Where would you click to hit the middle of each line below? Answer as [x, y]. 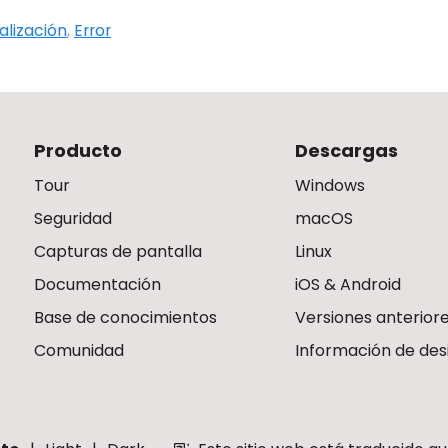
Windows [330, 185]
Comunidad [79, 350]
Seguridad [73, 218]
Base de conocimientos [125, 317]
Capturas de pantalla [118, 251]
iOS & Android [348, 284]
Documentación [97, 284]
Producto [78, 150]
